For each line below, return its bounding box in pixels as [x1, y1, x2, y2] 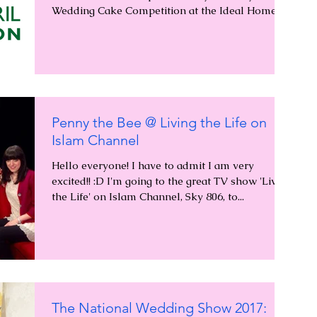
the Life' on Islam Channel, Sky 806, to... [52, 189, 244, 203]
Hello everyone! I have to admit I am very [52, 158, 254, 172]
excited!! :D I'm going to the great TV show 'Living [52, 173, 292, 188]
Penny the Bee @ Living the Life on [52, 113, 267, 131]
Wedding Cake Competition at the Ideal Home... [52, 4, 283, 18]
